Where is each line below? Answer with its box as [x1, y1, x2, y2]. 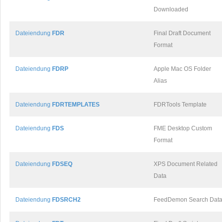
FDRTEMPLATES [52, 101, 100, 108]
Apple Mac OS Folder [154, 65, 211, 72]
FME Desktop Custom [154, 125, 212, 132]
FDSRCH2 [52, 196, 81, 203]
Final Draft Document [154, 30, 211, 37]
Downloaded [154, 6, 188, 13]
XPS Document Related [154, 161, 218, 167]
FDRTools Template [154, 101, 207, 108]
